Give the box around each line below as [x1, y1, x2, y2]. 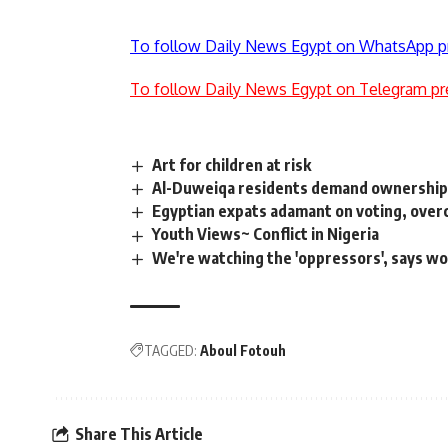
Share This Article [75, 424, 203, 445]
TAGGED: [144, 341, 197, 359]
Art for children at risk [152, 155, 312, 176]
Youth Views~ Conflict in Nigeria [152, 224, 380, 245]
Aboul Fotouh [200, 341, 286, 359]
